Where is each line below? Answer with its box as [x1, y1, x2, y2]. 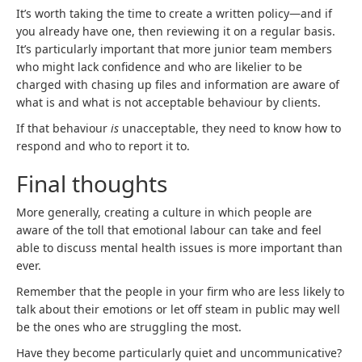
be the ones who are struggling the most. [16, 319, 242, 335]
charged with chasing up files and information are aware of [16, 77, 339, 92]
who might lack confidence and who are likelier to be [16, 59, 302, 74]
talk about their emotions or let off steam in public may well [16, 301, 340, 317]
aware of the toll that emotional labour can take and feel [16, 222, 322, 238]
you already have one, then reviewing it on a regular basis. [16, 23, 335, 39]
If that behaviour [16, 120, 111, 136]
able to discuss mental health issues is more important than [16, 240, 343, 255]
